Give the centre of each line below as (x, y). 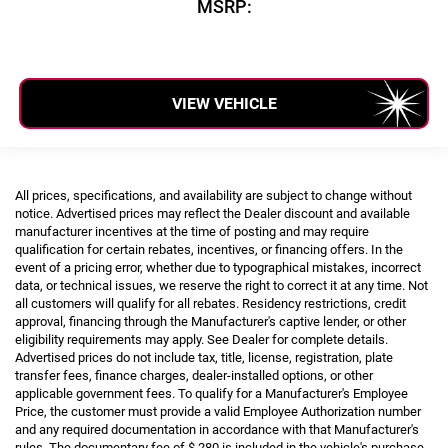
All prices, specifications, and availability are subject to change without (213, 196)
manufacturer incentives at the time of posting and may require (192, 232)
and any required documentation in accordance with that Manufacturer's (217, 430)
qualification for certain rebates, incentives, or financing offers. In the (209, 250)
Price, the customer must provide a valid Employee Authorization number (218, 412)
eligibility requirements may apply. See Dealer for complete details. (201, 340)
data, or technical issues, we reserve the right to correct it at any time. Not (221, 286)
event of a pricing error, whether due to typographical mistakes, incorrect (218, 268)
